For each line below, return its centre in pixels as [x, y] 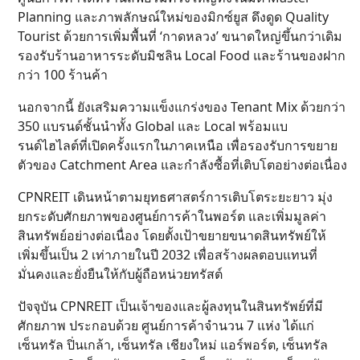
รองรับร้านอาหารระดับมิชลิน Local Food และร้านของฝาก [182, 55]
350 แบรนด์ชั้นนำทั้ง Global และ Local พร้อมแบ [153, 126]
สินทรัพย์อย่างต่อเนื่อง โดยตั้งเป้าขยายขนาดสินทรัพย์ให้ [172, 235]
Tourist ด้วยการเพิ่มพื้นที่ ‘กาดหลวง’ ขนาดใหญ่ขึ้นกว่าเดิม [180, 36]
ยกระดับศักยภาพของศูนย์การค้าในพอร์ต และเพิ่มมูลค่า [172, 216]
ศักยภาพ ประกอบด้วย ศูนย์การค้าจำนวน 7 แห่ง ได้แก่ [166, 325]
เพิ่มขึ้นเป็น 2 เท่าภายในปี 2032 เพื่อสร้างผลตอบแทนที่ [168, 254]
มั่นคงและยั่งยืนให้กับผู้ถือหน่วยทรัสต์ [120, 274]
